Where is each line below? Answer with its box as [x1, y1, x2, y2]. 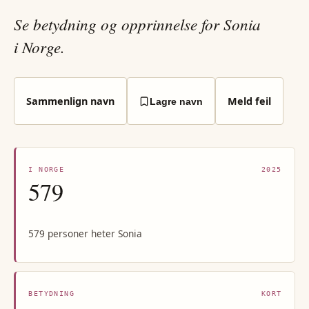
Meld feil [227, 94, 271, 108]
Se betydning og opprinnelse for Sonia [14, 13, 261, 35]
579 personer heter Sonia [28, 227, 143, 241]
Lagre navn [150, 95, 203, 107]
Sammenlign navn [26, 94, 114, 108]
